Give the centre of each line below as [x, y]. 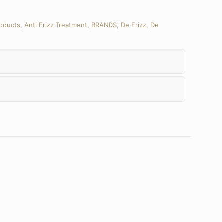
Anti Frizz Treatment [56, 25]
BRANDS [104, 25]
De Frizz [134, 25]
